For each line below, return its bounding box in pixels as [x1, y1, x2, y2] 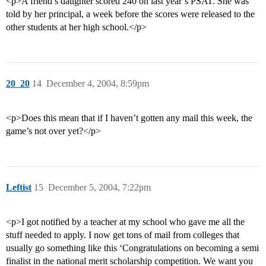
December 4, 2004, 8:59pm [46, 78, 149, 89]
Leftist [6, 182, 31, 193]
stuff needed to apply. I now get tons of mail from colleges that [6, 230, 239, 240]
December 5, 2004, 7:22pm [48, 182, 151, 193]
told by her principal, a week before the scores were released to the [6, 9, 255, 20]
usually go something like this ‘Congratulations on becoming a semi [6, 243, 259, 254]
